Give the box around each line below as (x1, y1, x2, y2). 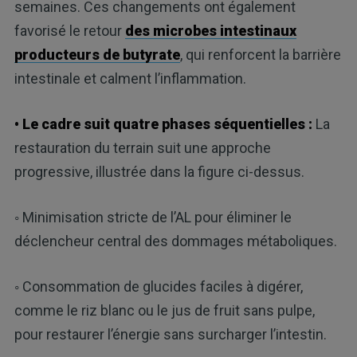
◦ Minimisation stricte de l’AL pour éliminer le (14, 209, 292, 226)
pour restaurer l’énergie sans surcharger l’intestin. (14, 326, 327, 343)
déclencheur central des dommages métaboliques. (14, 233, 337, 250)
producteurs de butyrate (14, 46, 180, 64)
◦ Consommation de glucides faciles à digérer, (14, 278, 303, 296)
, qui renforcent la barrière (179, 46, 341, 64)
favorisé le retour (14, 22, 125, 40)
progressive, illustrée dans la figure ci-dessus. (14, 163, 304, 181)
